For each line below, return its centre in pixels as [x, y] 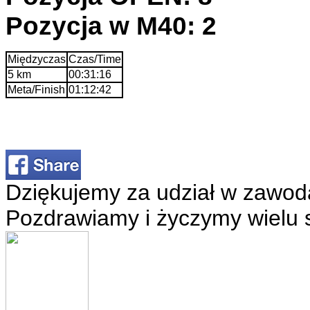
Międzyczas [37, 59]
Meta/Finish [36, 89]
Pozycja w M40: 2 [111, 25]
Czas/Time [95, 59]
